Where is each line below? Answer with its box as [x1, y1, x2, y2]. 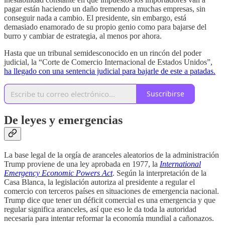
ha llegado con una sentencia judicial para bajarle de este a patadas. [4, 66, 215, 75]
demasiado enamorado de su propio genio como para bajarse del [4, 22, 206, 31]
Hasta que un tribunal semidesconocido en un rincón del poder [4, 48, 201, 57]
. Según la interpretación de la [113, 169, 206, 178]
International [160, 160, 201, 169]
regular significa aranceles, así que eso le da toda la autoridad [4, 205, 196, 214]
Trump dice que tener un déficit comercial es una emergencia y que [4, 196, 215, 205]
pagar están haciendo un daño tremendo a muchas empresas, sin [4, 4, 205, 13]
